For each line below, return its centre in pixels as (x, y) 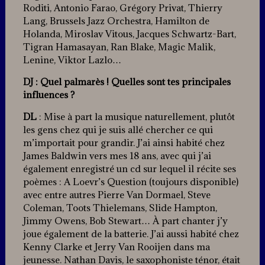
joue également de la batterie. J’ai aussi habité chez (131, 234)
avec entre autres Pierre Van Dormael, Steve (117, 195)
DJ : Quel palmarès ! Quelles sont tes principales (127, 82)
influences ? (49, 95)
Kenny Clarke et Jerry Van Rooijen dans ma (116, 247)
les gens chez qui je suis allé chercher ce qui (118, 130)
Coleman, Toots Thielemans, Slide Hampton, (120, 208)
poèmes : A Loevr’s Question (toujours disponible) (130, 182)
